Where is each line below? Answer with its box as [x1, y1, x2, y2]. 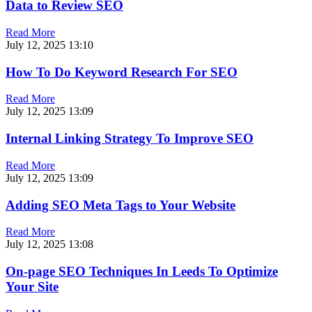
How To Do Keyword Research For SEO [6, 64, 237, 79]
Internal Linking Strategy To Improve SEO [6, 131, 253, 146]
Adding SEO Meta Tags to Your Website [6, 197, 235, 212]
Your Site [6, 279, 58, 295]
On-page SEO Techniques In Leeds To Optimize [6, 264, 278, 279]
